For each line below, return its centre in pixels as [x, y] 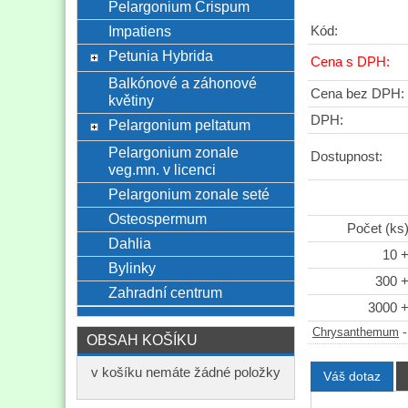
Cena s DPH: [350, 62]
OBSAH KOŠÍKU [142, 340]
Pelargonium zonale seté [189, 194]
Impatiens [139, 31]
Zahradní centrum [165, 292]
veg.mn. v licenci [162, 169]
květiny [131, 100]
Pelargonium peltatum [179, 125]
